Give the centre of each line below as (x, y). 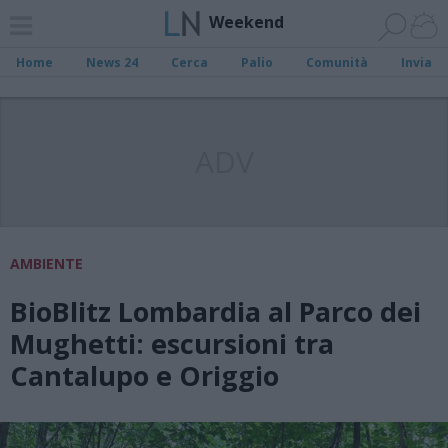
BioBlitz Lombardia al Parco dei (215, 311)
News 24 (112, 62)
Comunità (336, 62)
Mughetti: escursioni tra (172, 343)
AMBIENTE (46, 263)
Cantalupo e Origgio (144, 375)
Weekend (246, 21)
